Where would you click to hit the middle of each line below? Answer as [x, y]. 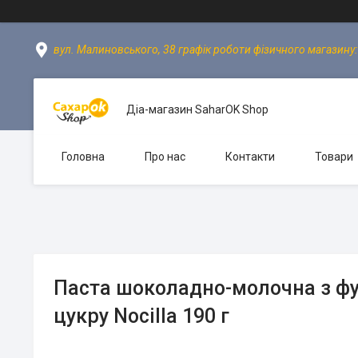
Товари [334, 157]
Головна [83, 157]
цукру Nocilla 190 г [141, 316]
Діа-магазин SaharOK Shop [197, 109]
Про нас [165, 157]
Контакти [250, 157]
